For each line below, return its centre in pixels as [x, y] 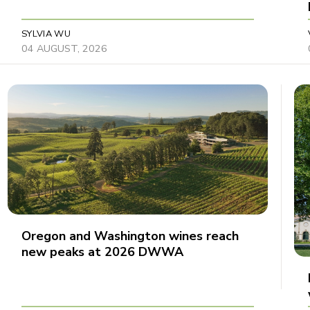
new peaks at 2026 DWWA [102, 252]
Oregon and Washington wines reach [130, 236]
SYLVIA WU [46, 34]
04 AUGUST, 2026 [64, 48]
